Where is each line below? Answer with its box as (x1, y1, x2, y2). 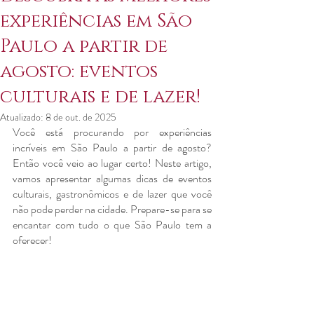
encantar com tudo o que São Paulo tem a (13, 217, 212, 233)
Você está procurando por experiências (13, 124, 212, 140)
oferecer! (13, 232, 52, 248)
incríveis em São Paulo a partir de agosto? (13, 139, 212, 156)
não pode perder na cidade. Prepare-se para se (13, 201, 212, 217)
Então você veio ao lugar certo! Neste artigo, (13, 155, 212, 171)
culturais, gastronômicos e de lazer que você (13, 186, 212, 202)
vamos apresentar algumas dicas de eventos (13, 170, 212, 186)
